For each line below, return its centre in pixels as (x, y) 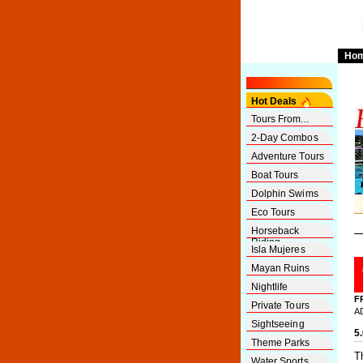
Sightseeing (278, 324)
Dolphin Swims (284, 194)
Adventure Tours (287, 156)
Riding (266, 242)
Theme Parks (280, 343)
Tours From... (280, 119)
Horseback (275, 231)
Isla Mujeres (278, 250)
